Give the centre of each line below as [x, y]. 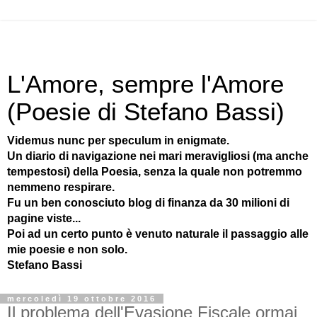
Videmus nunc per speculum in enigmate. [118, 140]
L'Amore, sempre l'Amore [145, 84]
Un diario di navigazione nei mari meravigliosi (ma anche [158, 156]
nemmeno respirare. [61, 187]
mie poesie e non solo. [67, 249]
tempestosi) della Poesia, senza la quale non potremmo [155, 172]
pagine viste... [44, 218]
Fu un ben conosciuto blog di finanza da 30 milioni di [148, 203]
